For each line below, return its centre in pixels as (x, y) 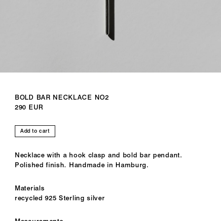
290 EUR (29, 107)
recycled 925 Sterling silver (60, 198)
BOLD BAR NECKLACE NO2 (62, 97)
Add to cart (35, 131)
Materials (30, 188)
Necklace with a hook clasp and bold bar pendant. (99, 155)
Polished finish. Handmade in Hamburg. (82, 165)
